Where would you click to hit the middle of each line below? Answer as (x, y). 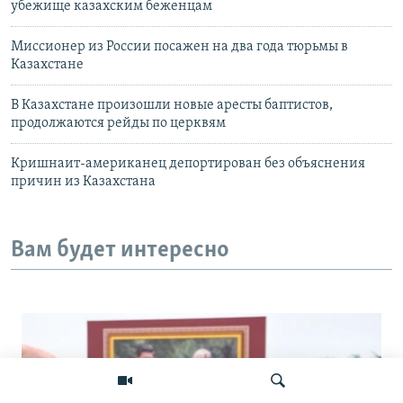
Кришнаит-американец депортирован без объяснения (188, 163)
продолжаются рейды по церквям (118, 123)
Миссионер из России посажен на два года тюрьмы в (179, 46)
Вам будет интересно (120, 250)
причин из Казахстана (83, 181)
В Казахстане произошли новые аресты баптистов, (172, 105)
